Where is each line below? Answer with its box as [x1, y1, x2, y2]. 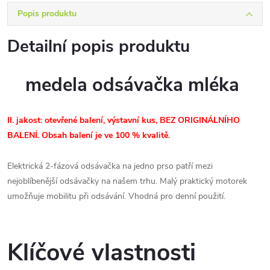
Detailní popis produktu [7, 35, 190, 58]
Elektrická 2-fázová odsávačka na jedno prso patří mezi [7, 160, 213, 172]
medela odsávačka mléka [25, 72, 244, 98]
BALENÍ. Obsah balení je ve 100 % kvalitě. [7, 130, 170, 141]
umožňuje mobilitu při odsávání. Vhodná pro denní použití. [7, 190, 225, 202]
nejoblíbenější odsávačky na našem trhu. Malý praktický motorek [7, 175, 247, 187]
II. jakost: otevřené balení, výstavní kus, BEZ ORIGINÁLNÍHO [7, 115, 240, 126]
